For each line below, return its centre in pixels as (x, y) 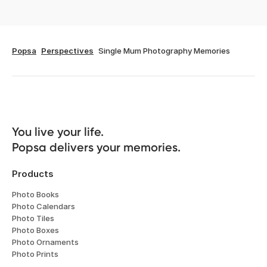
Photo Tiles (33, 218)
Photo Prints (35, 254)
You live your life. (59, 132)
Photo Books (35, 195)
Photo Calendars (44, 207)
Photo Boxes (35, 230)
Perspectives (67, 51)
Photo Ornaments (45, 242)
